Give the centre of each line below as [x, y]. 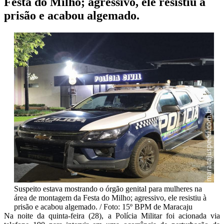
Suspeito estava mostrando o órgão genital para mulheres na [108, 188]
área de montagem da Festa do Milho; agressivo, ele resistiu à [110, 197]
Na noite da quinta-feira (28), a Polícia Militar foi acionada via [112, 215]
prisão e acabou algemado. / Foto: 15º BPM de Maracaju [103, 206]
